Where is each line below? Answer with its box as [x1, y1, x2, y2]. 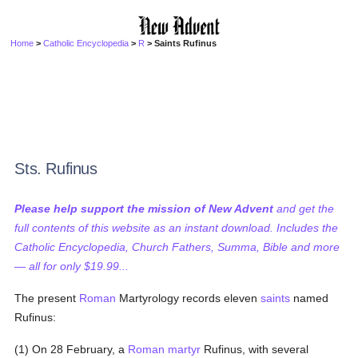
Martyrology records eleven [116, 292, 261, 304]
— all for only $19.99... [14, 260, 129, 272]
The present [14, 292, 80, 304]
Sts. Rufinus [14, 160, 97, 177]
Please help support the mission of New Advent [14, 202, 274, 215]
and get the [273, 202, 335, 215]
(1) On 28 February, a [14, 343, 129, 356]
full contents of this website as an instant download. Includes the [14, 221, 339, 234]
